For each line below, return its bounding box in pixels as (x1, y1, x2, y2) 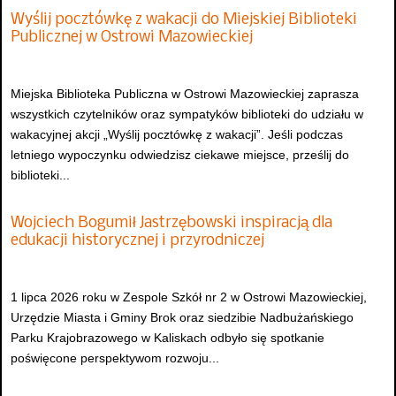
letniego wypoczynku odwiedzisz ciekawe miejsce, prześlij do (11, 147, 349, 162)
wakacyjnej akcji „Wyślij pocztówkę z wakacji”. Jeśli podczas (11, 126, 343, 141)
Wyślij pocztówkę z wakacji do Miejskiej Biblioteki (11, 11, 357, 29)
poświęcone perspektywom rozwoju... (11, 350, 219, 365)
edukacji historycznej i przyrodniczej (11, 232, 264, 250)
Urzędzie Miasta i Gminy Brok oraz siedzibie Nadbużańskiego (11, 309, 354, 324)
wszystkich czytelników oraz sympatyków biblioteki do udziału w (11, 106, 363, 121)
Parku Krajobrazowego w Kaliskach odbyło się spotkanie (11, 330, 324, 345)
